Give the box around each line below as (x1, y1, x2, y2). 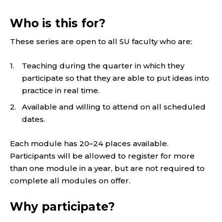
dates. (22, 114, 45, 124)
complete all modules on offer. (10, 176, 130, 186)
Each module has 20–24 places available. (10, 139, 168, 149)
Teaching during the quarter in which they (22, 61, 184, 71)
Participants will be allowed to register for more (10, 151, 195, 161)
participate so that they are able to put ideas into (22, 73, 209, 83)
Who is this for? (10, 16, 106, 31)
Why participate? (10, 200, 115, 214)
